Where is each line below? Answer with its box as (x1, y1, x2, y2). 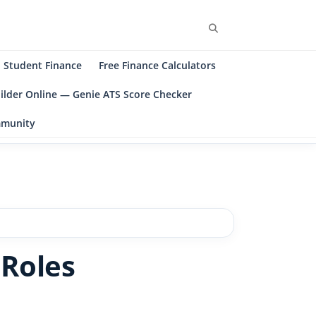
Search (217, 21, 246, 34)
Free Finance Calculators (99, 59, 216, 72)
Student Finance (4, 59, 82, 72)
